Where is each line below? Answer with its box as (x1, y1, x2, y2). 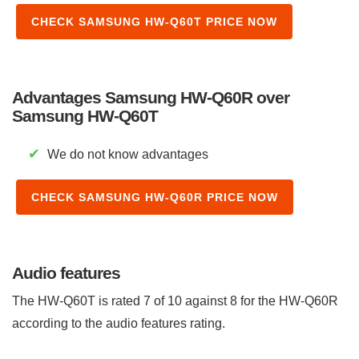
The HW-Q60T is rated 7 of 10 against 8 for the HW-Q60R (12, 293, 338, 308)
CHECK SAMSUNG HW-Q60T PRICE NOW (31, 14, 277, 28)
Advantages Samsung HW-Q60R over (12, 87, 289, 107)
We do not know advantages (44, 147, 208, 161)
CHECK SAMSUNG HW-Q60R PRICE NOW (31, 190, 278, 204)
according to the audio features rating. (12, 316, 225, 330)
